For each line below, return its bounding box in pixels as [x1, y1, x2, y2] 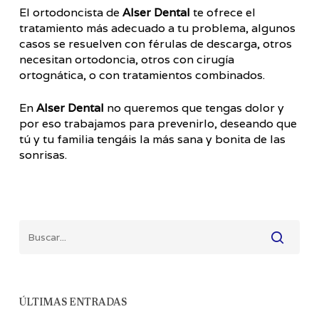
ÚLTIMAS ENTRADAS [19, 298, 127, 308]
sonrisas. [19, 147, 67, 162]
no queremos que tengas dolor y [103, 100, 284, 115]
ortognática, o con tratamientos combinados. [19, 68, 265, 83]
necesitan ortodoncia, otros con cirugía [19, 52, 234, 67]
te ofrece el [189, 5, 256, 20]
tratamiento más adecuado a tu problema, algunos [19, 21, 296, 36]
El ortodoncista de [19, 5, 122, 20]
